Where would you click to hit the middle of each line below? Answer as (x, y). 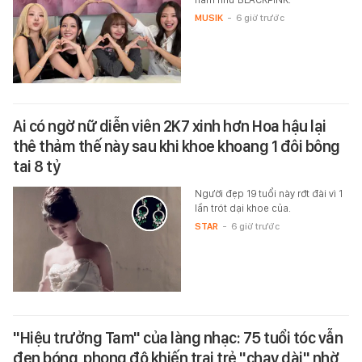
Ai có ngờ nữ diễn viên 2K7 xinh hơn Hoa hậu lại (170, 126)
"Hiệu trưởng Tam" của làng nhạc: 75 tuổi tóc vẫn (178, 337)
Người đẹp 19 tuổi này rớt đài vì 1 (268, 193)
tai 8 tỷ (36, 166)
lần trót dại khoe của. (242, 208)
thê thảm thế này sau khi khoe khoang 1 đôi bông (177, 146)
